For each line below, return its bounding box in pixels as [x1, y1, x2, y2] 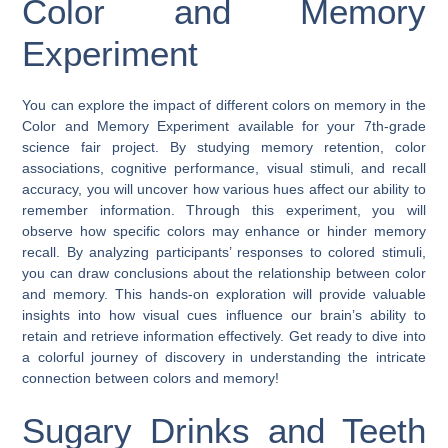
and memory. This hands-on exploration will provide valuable [22, 285, 426, 302]
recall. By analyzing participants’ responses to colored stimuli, [22, 243, 426, 260]
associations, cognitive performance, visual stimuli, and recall [22, 159, 426, 176]
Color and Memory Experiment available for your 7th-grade [22, 117, 426, 134]
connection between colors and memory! [22, 369, 280, 386]
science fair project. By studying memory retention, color [22, 138, 426, 155]
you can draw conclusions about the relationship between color [22, 264, 426, 281]
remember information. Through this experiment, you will [22, 201, 426, 218]
